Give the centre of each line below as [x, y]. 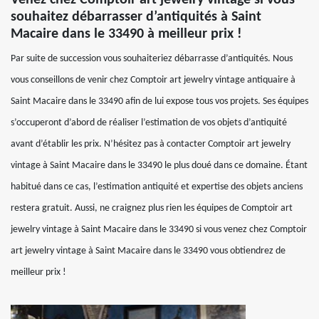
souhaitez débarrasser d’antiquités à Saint [136, 17]
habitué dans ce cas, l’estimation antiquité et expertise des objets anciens [157, 187]
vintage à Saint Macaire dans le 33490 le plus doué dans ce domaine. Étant [159, 166]
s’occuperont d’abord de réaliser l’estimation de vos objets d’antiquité [149, 123]
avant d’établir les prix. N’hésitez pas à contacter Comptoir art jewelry [151, 144]
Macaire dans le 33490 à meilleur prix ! [126, 34]
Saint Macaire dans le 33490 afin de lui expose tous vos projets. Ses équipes [159, 101]
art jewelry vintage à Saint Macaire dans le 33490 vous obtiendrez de [148, 251]
